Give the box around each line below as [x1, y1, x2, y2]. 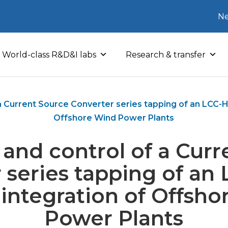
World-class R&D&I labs [2, 49, 96, 60]
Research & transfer [126, 49, 206, 60]
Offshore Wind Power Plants [53, 113, 175, 123]
